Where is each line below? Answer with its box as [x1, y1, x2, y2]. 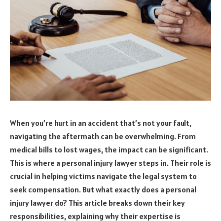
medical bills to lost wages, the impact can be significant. [10, 144, 208, 154]
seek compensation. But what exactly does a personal [10, 184, 196, 194]
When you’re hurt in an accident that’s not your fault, [10, 117, 191, 128]
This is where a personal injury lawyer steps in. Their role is [10, 157, 211, 168]
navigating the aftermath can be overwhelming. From [10, 131, 196, 141]
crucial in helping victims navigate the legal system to [10, 171, 197, 181]
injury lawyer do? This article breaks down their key [10, 197, 185, 208]
